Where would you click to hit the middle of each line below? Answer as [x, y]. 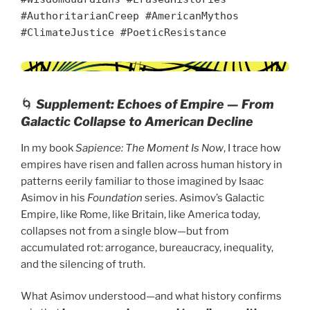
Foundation [115, 198]
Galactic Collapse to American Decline [137, 122]
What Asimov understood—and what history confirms [151, 297]
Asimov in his [54, 198]
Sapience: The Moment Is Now [149, 148]
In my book [48, 148]
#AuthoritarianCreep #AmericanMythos [130, 16]
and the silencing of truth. [83, 264]
